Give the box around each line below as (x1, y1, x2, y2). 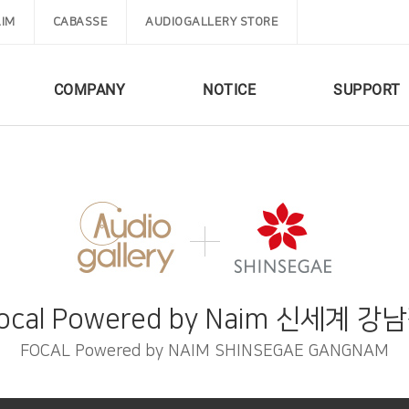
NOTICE (203, 81, 256, 99)
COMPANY (53, 81, 125, 99)
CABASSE (52, 16, 108, 28)
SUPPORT (333, 81, 401, 99)
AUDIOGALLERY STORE (145, 16, 278, 28)
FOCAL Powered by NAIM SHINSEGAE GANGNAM (20, 342, 389, 361)
